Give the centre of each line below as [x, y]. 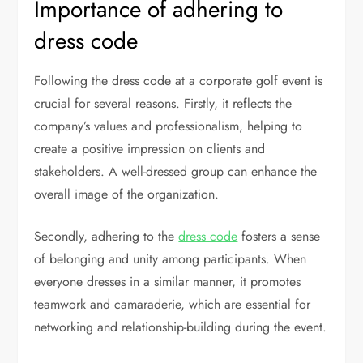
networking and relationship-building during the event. [181, 327]
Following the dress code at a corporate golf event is [179, 80]
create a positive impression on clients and [150, 148]
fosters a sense [279, 236]
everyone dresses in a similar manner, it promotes [168, 281]
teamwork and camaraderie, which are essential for [173, 304]
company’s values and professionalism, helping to [169, 126]
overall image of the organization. [127, 194]
